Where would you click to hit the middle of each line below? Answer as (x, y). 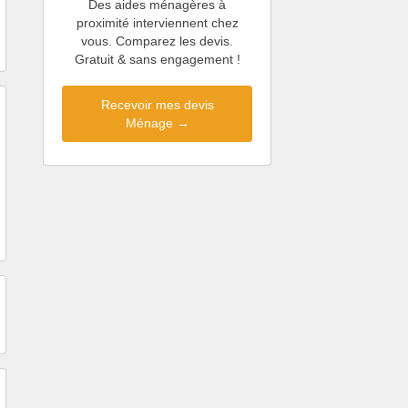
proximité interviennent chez (157, 23)
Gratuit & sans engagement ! (157, 60)
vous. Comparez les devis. (157, 41)
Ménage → (157, 123)
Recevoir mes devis (157, 105)
